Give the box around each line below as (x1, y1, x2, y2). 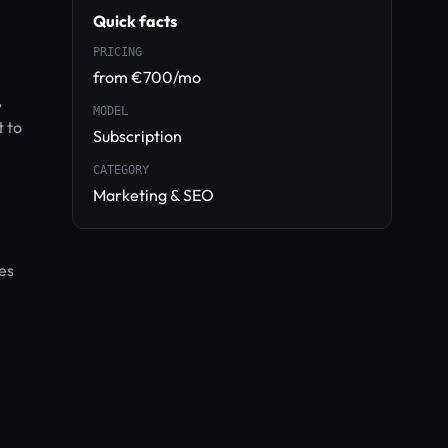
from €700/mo (93, 67, 201, 87)
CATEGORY (93, 163, 149, 177)
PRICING (93, 45, 142, 59)
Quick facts (93, 11, 177, 31)
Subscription (93, 126, 182, 146)
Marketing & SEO (93, 185, 214, 205)
